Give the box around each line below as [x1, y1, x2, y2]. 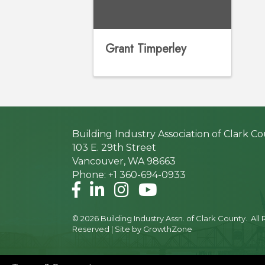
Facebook [72, 182, 118, 194]
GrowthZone [143, 224, 192, 234]
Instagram [114, 182, 161, 194]
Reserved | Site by [72, 224, 143, 234]
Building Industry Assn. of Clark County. [99, 214, 249, 224]
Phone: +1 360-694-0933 [72, 169, 186, 181]
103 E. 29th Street [72, 142, 156, 154]
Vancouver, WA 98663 [72, 156, 176, 167]
